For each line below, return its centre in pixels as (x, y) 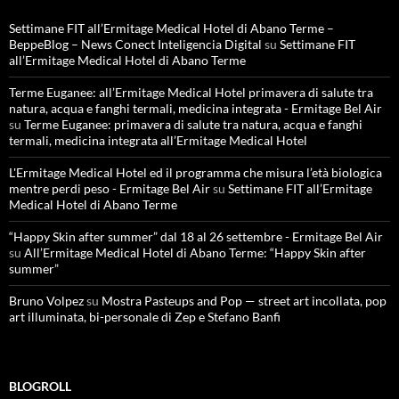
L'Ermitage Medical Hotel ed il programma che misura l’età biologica (195, 172)
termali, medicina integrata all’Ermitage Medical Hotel (158, 140)
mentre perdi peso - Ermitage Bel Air (110, 188)
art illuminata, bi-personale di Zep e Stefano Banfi (145, 316)
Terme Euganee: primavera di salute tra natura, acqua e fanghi (193, 124)
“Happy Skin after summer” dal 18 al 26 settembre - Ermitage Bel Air (196, 236)
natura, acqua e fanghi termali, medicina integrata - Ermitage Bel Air (195, 108)
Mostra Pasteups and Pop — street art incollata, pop (244, 300)
